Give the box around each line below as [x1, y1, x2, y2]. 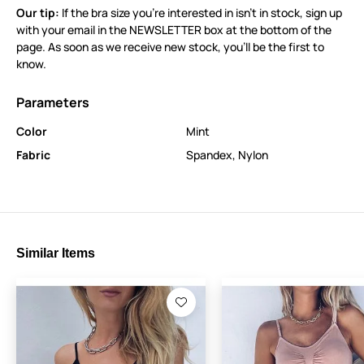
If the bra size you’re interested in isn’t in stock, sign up [59, 4, 342, 20]
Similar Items [16, 245, 95, 260]
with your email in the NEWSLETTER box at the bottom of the [16, 21, 331, 37]
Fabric [16, 146, 50, 162]
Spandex [186, 146, 232, 162]
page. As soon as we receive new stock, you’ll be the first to [16, 38, 324, 54]
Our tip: [16, 4, 59, 20]
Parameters [16, 93, 89, 111]
